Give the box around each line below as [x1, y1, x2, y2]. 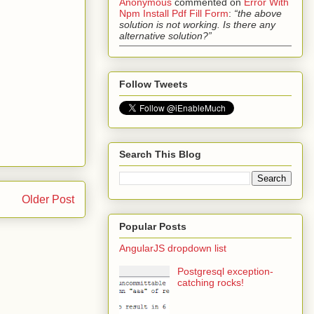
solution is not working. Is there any [119, 19, 275, 31]
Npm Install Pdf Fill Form [119, 8, 228, 20]
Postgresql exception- [177, 266, 273, 278]
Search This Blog [119, 149, 201, 161]
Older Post [22, 193, 74, 206]
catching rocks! [177, 277, 244, 289]
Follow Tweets [119, 78, 188, 90]
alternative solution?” [119, 30, 212, 42]
